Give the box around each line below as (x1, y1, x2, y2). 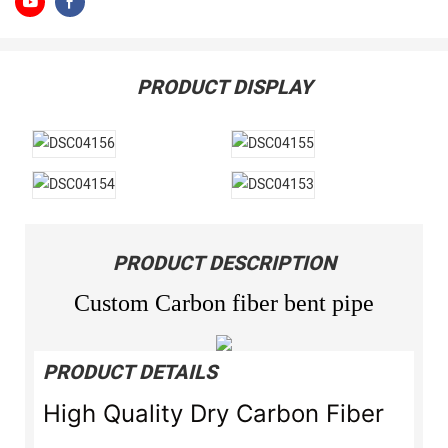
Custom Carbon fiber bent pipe (74, 290, 374, 317)
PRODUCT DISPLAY (136, 72, 312, 102)
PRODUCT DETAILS (42, 358, 217, 388)
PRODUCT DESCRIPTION (112, 248, 336, 278)
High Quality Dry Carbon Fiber (42, 398, 384, 428)
